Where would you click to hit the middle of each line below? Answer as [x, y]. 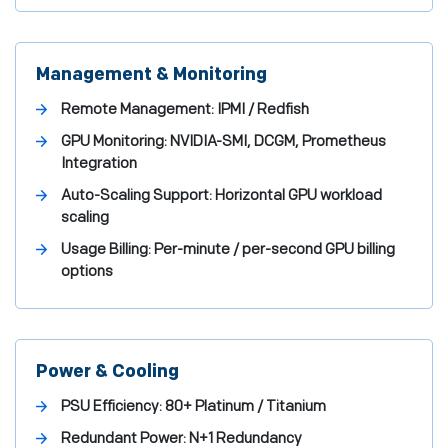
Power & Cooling [107, 371]
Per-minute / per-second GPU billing [273, 249]
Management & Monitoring [151, 74]
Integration [99, 163]
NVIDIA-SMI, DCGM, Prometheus [276, 141]
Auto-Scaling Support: [136, 195]
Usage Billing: [106, 249]
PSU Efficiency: [111, 406]
